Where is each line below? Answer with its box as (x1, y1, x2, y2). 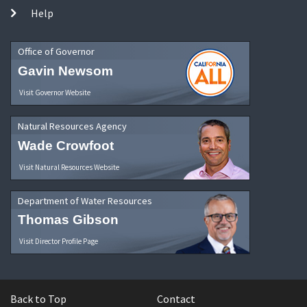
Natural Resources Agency (18, 119, 127, 132)
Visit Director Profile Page (19, 236, 98, 247)
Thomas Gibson (18, 212, 119, 228)
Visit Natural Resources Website (19, 162, 119, 172)
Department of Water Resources (18, 194, 152, 207)
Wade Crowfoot (18, 138, 114, 153)
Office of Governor (18, 45, 95, 58)
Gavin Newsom (18, 63, 113, 78)
